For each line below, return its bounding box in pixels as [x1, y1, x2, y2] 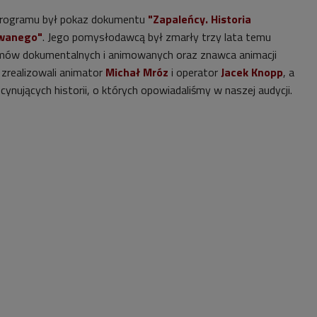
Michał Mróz [105, 64, 168, 81]
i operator [168, 64, 221, 81]
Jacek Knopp [221, 64, 283, 81]
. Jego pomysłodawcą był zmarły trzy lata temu [42, 28, 271, 46]
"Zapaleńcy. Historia [148, 11, 251, 28]
